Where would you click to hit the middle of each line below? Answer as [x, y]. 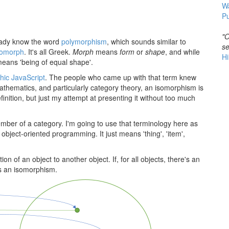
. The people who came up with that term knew [121, 77]
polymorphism [84, 41]
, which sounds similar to [146, 41]
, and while [182, 52]
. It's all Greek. [48, 52]
